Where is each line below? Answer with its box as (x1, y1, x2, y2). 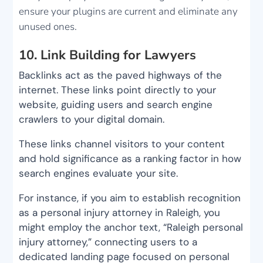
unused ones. (19, 20, 77, 34)
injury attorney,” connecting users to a (19, 235, 198, 249)
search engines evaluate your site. (19, 167, 181, 180)
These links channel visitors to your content (19, 137, 225, 151)
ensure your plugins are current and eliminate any (19, 5, 238, 19)
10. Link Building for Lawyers (19, 46, 197, 65)
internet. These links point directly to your (19, 83, 217, 97)
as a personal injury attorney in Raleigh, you (19, 206, 221, 220)
